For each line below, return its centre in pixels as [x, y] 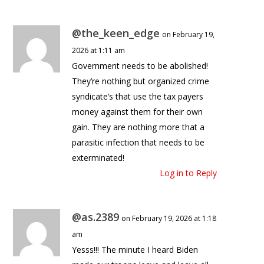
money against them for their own [138, 112]
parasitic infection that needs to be [138, 143]
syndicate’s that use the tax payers [138, 97]
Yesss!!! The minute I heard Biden [135, 250]
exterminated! [98, 158]
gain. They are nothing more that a [138, 127]
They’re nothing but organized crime [141, 81]
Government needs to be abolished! [140, 66]
